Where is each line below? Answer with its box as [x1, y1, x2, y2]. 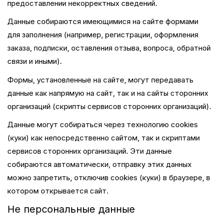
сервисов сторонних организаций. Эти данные [7, 146, 172, 156]
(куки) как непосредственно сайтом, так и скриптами [7, 133, 200, 142]
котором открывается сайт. [7, 186, 109, 195]
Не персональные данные [7, 203, 135, 215]
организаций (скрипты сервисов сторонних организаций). [7, 101, 211, 111]
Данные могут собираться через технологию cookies [7, 120, 198, 129]
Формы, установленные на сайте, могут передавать [7, 75, 193, 84]
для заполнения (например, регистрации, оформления [7, 30, 198, 39]
